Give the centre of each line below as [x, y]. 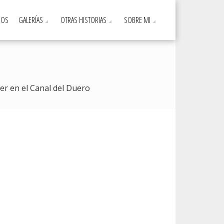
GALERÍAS [31, 20]
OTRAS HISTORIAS [83, 20]
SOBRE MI [137, 20]
